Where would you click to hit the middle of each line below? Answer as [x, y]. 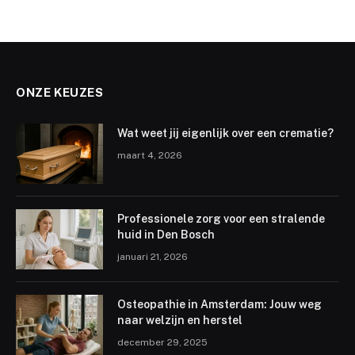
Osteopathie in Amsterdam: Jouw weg [219, 305]
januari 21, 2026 [153, 257]
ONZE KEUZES [60, 93]
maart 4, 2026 [150, 156]
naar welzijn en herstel [180, 321]
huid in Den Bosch [166, 235]
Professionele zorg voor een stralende [221, 219]
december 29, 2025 [162, 343]
